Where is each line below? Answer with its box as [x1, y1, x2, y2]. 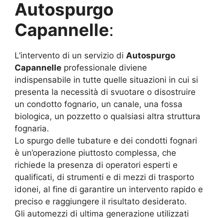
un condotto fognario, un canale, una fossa [15, 99, 182, 109]
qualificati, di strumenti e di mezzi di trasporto [15, 172, 194, 182]
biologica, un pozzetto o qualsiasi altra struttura [15, 111, 200, 122]
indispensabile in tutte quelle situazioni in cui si [15, 75, 198, 85]
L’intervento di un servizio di [15, 51, 126, 61]
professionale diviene [61, 63, 147, 73]
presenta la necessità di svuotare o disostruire [15, 87, 196, 97]
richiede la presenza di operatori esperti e [15, 160, 178, 170]
